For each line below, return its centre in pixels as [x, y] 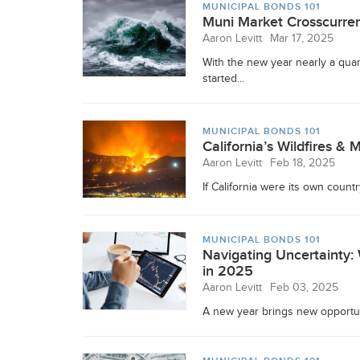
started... [223, 79]
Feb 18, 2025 [303, 163]
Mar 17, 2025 [302, 39]
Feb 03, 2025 [304, 288]
